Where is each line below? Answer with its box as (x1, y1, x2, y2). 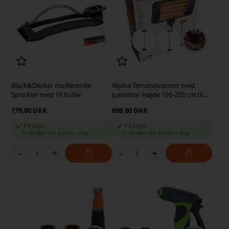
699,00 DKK (111, 106, 148, 116)
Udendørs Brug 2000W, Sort (111, 99, 196, 109)
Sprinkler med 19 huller (11, 90, 82, 100)
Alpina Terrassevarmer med (111, 81, 195, 90)
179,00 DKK (11, 106, 48, 116)
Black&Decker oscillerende (11, 81, 91, 90)
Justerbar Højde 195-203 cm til (111, 90, 203, 100)
